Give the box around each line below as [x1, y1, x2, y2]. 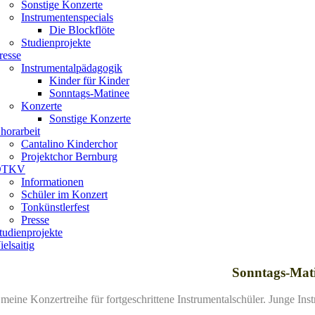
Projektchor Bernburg [21, 150, 117, 162]
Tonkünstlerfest [21, 200, 89, 213]
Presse [21, 213, 49, 226]
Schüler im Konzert [21, 188, 108, 200]
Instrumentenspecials [21, 11, 113, 23]
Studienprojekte [21, 36, 91, 49]
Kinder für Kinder [49, 74, 129, 86]
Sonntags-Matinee [49, 86, 129, 99]
